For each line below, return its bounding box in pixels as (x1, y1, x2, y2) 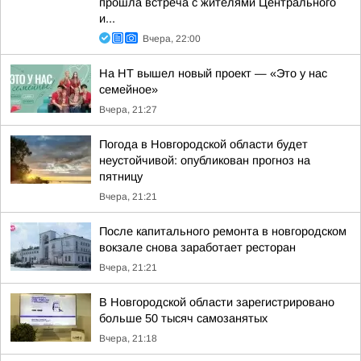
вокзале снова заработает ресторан (99, 241, 296, 254)
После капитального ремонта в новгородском (99, 225, 346, 238)
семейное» (99, 83, 158, 96)
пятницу (99, 170, 143, 183)
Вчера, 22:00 (143, 33, 201, 44)
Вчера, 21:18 (99, 333, 157, 344)
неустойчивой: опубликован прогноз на (99, 154, 310, 167)
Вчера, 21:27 (99, 104, 157, 115)
